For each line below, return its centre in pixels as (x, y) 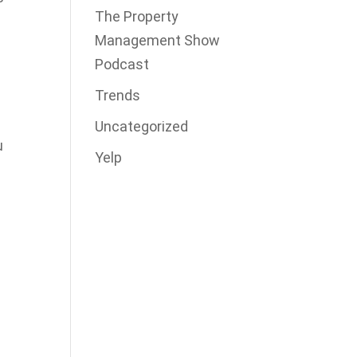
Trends (118, 95)
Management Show (158, 40)
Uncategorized (142, 126)
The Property (137, 16)
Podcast (122, 64)
